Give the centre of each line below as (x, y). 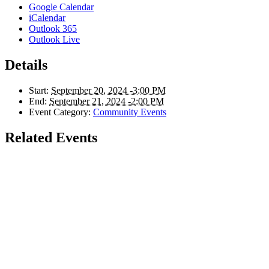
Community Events (130, 112)
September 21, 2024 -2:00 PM (107, 101)
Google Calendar (61, 7)
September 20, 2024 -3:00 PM (108, 90)
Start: (39, 90)
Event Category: (60, 112)
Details (26, 65)
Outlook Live (54, 39)
